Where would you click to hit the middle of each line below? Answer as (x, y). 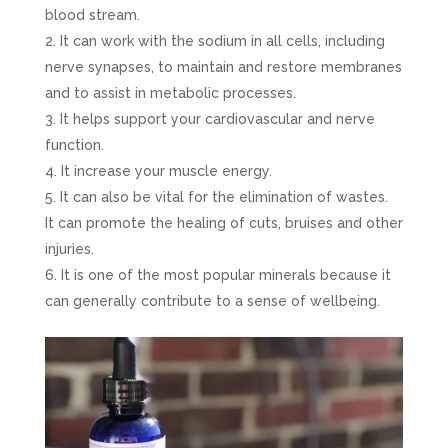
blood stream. (92, 14)
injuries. (69, 248)
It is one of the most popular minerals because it (225, 274)
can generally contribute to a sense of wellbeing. (212, 300)
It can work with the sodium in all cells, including (222, 40)
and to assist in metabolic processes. (170, 92)
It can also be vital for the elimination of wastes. (223, 196)
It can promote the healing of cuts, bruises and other (223, 222)
